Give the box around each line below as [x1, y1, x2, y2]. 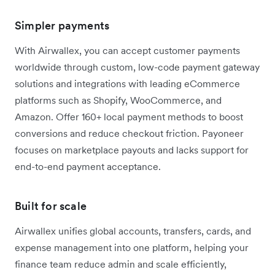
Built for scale [15, 198, 87, 213]
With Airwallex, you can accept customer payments [15, 44, 240, 56]
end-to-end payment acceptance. [15, 160, 163, 172]
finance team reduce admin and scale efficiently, [15, 257, 227, 270]
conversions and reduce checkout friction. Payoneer [15, 126, 244, 139]
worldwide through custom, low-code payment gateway [15, 60, 260, 73]
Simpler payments [15, 18, 110, 33]
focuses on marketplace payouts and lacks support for [15, 143, 249, 156]
